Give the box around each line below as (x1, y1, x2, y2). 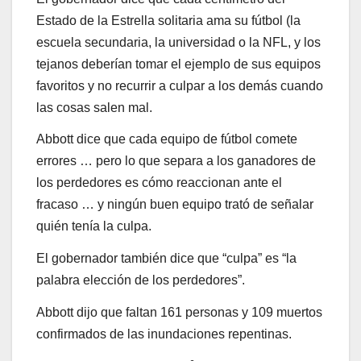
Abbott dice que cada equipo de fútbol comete (36, 132, 297, 147)
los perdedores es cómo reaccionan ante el (36, 176, 282, 190)
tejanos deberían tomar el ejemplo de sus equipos (36, 56, 321, 71)
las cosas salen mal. (36, 100, 152, 114)
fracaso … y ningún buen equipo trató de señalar (36, 197, 313, 212)
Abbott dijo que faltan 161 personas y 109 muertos (36, 305, 322, 319)
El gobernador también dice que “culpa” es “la (36, 251, 297, 266)
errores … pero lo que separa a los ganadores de (36, 154, 316, 168)
